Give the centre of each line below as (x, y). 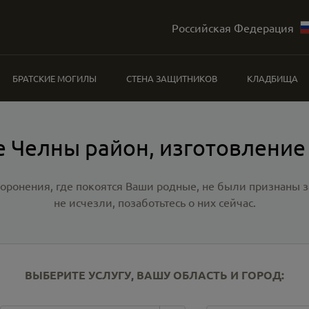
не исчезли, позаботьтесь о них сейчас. (154, 202)
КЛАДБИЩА (272, 78)
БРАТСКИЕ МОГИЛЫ (55, 78)
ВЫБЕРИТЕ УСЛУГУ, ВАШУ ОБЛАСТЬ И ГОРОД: (154, 275)
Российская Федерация (232, 27)
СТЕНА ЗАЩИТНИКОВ (171, 78)
